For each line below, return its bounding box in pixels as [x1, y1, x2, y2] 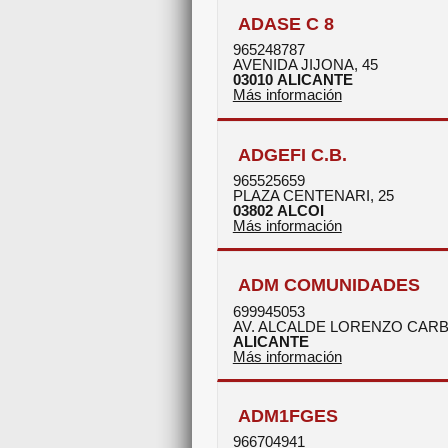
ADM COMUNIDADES [237, 274, 420, 296]
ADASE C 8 [237, 13, 334, 35]
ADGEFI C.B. [237, 143, 347, 165]
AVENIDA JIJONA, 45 [232, 56, 378, 74]
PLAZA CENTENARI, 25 [232, 187, 394, 204]
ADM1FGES [237, 405, 338, 427]
